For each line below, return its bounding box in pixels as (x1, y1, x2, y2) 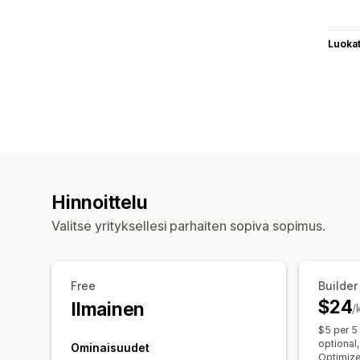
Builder (318, 278, 358, 292)
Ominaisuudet (71, 340, 149, 354)
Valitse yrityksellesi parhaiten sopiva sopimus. (51, 217, 325, 234)
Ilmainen (71, 297, 145, 321)
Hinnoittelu (51, 190, 148, 214)
